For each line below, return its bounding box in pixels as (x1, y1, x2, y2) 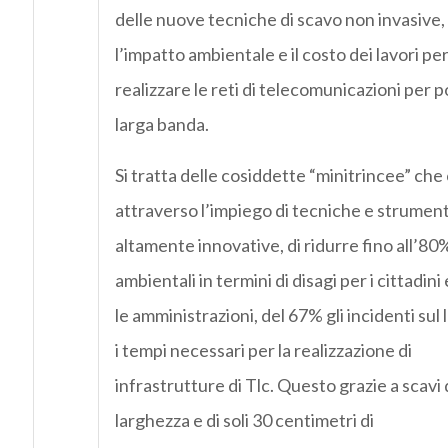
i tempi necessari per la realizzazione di (114, 339, 412, 362)
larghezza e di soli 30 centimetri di (114, 409, 374, 432)
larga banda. (114, 113, 209, 136)
